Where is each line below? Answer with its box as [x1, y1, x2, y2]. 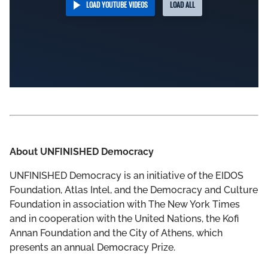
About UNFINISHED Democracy [10, 145, 154, 157]
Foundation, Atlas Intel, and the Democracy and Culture [10, 184, 258, 196]
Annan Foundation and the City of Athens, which [10, 227, 223, 239]
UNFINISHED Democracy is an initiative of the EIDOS [10, 169, 243, 181]
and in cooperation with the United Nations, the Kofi [10, 212, 239, 224]
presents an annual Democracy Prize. [10, 241, 175, 253]
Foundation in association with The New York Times [10, 198, 240, 210]
